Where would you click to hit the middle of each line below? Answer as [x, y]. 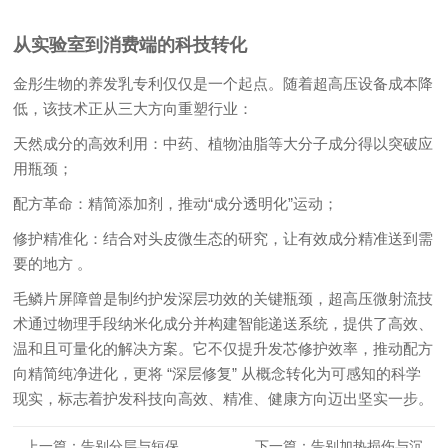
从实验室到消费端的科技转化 [130, 44]
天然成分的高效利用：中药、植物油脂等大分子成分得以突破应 [223, 143]
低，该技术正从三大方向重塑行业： [133, 108]
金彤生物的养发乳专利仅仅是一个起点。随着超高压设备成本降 [223, 83]
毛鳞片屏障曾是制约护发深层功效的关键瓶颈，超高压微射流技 [223, 298]
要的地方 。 [53, 263]
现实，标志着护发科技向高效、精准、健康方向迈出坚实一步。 [223, 398]
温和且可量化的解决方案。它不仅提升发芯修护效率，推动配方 [223, 348]
